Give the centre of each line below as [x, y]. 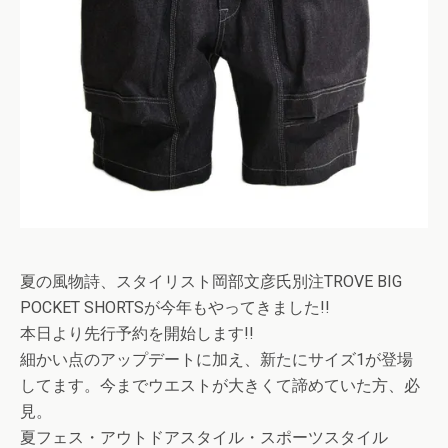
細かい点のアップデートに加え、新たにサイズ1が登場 [216, 359]
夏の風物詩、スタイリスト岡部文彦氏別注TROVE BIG [211, 281]
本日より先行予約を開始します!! [137, 333]
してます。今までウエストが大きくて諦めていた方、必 [220, 385]
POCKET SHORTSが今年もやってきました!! [175, 307]
